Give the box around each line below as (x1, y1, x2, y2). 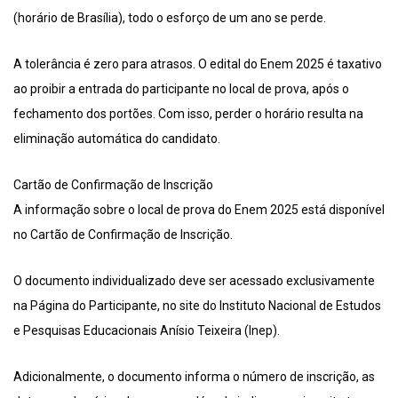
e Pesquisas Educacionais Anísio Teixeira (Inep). (13, 323, 280, 338)
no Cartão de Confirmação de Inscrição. (13, 227, 233, 243)
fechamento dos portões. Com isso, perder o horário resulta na (13, 107, 363, 122)
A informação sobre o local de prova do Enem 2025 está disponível (13, 203, 385, 218)
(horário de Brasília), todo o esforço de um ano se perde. (13, 11, 326, 26)
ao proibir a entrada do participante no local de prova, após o (13, 82, 349, 97)
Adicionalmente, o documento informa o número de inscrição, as (13, 370, 375, 385)
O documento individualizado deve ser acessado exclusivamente (13, 274, 375, 289)
